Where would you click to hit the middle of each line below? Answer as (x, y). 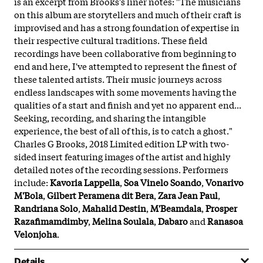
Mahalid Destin (114, 208)
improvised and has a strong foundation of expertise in (127, 27)
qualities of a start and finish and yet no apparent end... (128, 104)
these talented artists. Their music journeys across (118, 78)
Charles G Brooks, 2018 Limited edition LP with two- (122, 143)
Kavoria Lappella (85, 182)
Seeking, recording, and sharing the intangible (110, 117)
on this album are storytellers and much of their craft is (128, 14)
